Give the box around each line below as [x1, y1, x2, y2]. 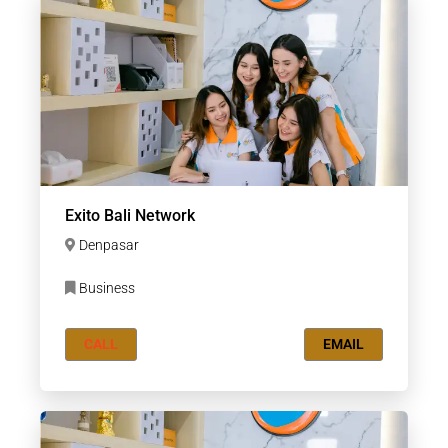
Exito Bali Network [65, 206, 195, 225]
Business [76, 280, 135, 296]
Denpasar [79, 237, 139, 253]
